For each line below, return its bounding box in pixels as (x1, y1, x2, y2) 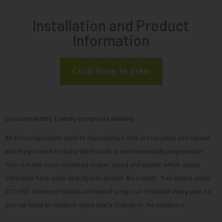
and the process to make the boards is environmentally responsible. (5, 147, 203, 155)
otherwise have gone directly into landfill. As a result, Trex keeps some (5, 173, 210, 182)
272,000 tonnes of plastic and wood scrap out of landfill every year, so (5, 187, 212, 195)
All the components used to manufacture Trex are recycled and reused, (5, 133, 212, 142)
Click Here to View (72, 66, 150, 76)
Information (72, 31, 150, 49)
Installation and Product (33, 16, 189, 34)
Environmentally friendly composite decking (5, 113, 134, 122)
